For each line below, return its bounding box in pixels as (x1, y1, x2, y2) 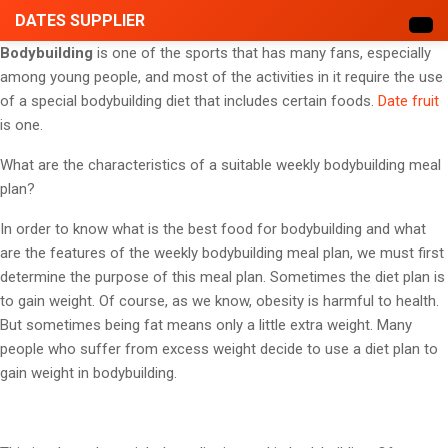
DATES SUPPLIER (15, 11, 145, 30)
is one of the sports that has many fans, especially (97, 44, 431, 62)
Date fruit (378, 92, 439, 110)
